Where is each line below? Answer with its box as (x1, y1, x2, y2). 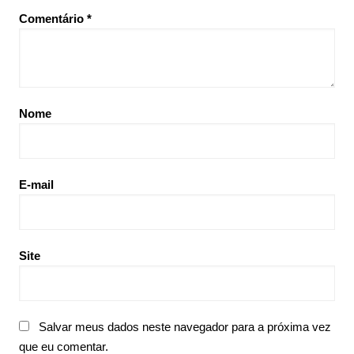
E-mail (18, 178, 54, 191)
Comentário (18, 12, 87, 25)
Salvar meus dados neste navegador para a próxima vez (38, 320, 331, 333)
